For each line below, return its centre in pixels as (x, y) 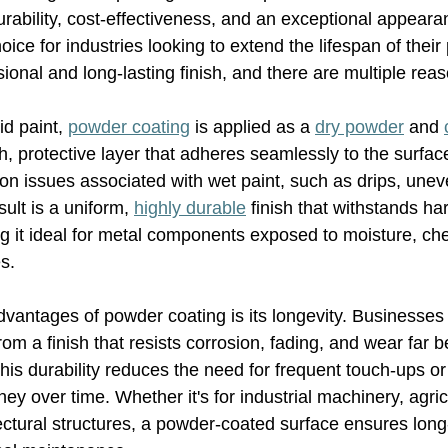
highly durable (190, 208)
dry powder (359, 127)
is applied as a (252, 127)
